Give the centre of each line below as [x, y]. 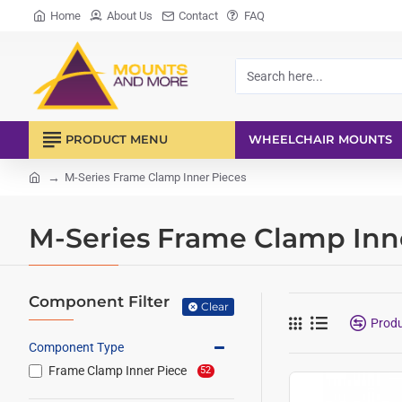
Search [254, 84]
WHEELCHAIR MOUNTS [320, 139]
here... [253, 103]
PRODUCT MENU [117, 139]
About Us [130, 15]
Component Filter [99, 301]
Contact [198, 15]
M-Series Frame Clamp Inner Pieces [156, 177]
